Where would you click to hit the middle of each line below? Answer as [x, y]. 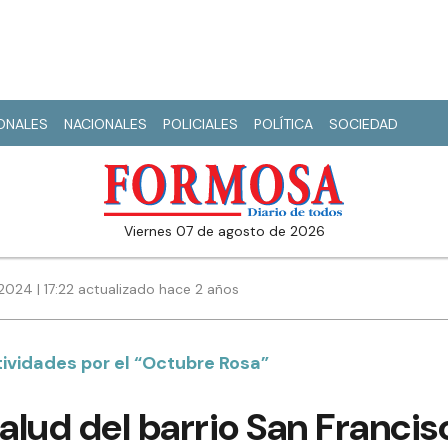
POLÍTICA [283, 124]
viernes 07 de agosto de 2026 [228, 231]
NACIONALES [105, 124]
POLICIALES [200, 124]
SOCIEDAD [363, 124]
